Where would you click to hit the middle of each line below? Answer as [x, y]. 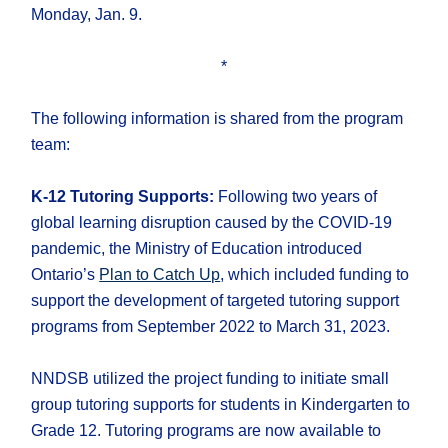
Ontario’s [65, 275]
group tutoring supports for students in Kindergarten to [221, 405]
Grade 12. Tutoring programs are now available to [206, 431]
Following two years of [296, 197]
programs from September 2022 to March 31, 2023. [211, 327]
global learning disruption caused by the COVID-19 [212, 223]
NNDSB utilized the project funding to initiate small [210, 379]
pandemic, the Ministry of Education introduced [197, 249]
